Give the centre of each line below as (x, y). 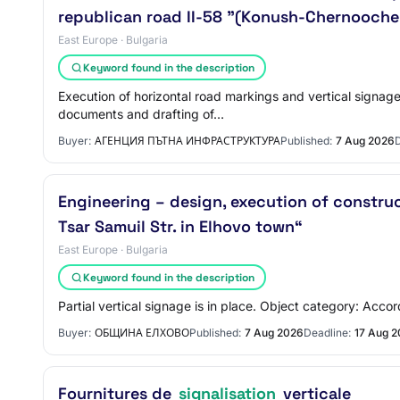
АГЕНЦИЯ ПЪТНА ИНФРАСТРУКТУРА (187, 141)
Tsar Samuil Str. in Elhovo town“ (180, 226)
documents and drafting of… (141, 114)
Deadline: (327, 333)
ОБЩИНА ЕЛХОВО (142, 333)
